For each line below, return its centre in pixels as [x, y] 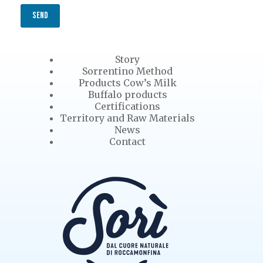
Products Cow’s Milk [127, 83]
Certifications [128, 106]
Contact [128, 141]
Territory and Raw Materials [128, 118]
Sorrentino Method [128, 71]
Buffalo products [127, 95]
